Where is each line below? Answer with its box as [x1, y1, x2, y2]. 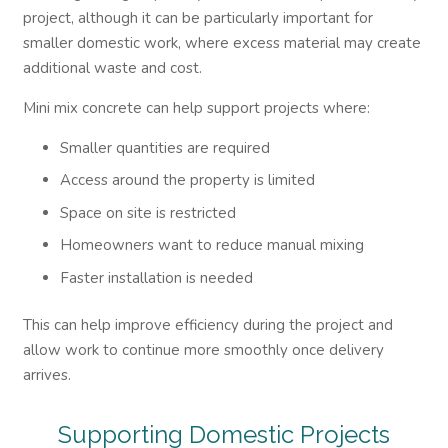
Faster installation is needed [60, 267, 253, 288]
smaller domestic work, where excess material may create [22, 32, 421, 53]
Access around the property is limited [60, 170, 315, 190]
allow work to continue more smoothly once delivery [22, 340, 384, 360]
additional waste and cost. [22, 57, 202, 78]
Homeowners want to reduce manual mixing [60, 235, 364, 255]
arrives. [22, 365, 71, 385]
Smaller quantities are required [60, 137, 270, 158]
